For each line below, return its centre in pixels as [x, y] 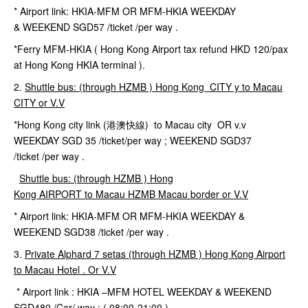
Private [41, 254]
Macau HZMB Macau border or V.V [172, 194]
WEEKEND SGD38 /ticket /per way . [91, 232]
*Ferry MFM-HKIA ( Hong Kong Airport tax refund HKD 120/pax [151, 49]
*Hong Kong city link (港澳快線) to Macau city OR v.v [130, 125]
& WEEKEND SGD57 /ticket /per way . [96, 27]
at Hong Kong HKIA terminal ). [79, 65]
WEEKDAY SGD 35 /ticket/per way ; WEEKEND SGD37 [133, 141]
